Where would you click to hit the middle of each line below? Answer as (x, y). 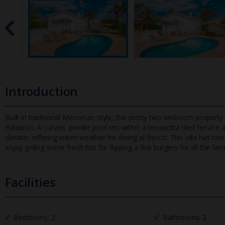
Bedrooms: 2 (34, 217)
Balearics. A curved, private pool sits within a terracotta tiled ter (105, 128)
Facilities (30, 182)
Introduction (42, 91)
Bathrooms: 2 (184, 217)
